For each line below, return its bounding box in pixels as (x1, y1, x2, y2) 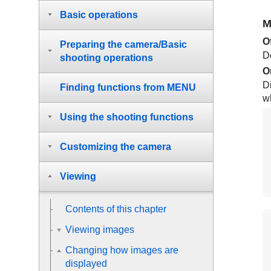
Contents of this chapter (65, 204, 166, 214)
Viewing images (65, 224, 134, 235)
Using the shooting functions (60, 112, 194, 122)
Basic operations (60, 10, 138, 20)
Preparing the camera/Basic (60, 39, 187, 50)
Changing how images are (65, 245, 178, 255)
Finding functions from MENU (60, 82, 196, 93)
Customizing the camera (60, 142, 171, 152)
